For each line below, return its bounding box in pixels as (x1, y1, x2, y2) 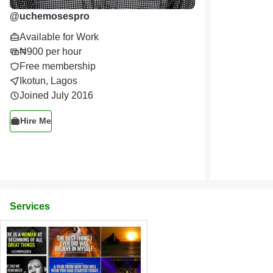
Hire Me (20, 116, 51, 126)
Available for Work (19, 31, 99, 42)
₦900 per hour (19, 46, 82, 57)
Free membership (19, 60, 96, 71)
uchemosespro (19, 10, 90, 21)
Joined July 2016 (19, 90, 93, 101)
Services (10, 201, 50, 211)
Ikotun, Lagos (19, 75, 77, 86)
